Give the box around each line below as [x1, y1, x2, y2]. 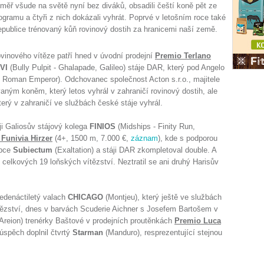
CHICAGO [68, 193, 103, 202]
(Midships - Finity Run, [115, 122, 195, 131]
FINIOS [90, 122, 115, 131]
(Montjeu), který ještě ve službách [103, 193, 222, 202]
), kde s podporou [158, 134, 217, 143]
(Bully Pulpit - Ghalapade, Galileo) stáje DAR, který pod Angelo [8, 63, 225, 72]
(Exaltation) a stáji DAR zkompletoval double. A [52, 146, 216, 154]
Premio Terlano [155, 51, 211, 60]
